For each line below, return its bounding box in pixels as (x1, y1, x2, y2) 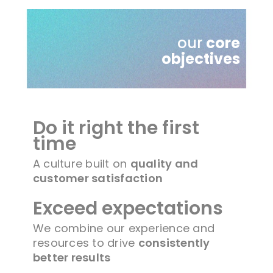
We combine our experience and (32, 220, 215, 236)
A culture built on (32, 155, 130, 171)
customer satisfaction (32, 170, 163, 186)
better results (32, 249, 111, 265)
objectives (161, 48, 240, 69)
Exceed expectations (32, 195, 223, 221)
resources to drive (32, 235, 138, 250)
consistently (138, 235, 210, 250)
